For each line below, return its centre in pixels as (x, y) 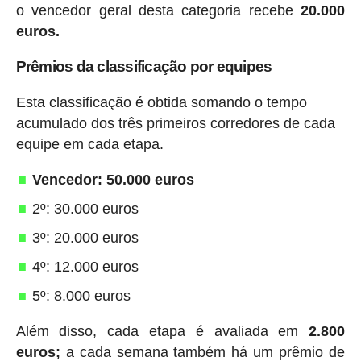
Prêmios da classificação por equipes (144, 66)
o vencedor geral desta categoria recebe (158, 10)
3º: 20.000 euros (85, 237)
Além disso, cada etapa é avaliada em (162, 331)
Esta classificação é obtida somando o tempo (161, 102)
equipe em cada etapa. (89, 144)
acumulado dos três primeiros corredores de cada (175, 123)
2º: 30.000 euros (85, 208)
